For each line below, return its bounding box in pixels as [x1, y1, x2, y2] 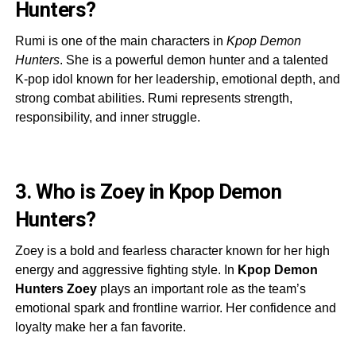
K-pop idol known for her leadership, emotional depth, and [14, 72, 340, 86]
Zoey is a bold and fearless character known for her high [14, 243, 330, 257]
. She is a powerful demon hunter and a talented [59, 52, 328, 67]
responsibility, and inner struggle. [14, 110, 200, 124]
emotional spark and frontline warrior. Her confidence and [14, 300, 336, 315]
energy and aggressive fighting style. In [14, 262, 238, 277]
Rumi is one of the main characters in [14, 33, 226, 48]
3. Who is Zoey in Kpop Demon [14, 179, 282, 203]
